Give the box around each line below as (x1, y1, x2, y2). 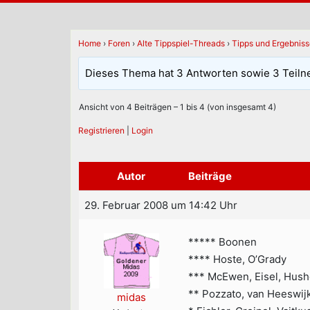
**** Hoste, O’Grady (188, 252, 286, 266)
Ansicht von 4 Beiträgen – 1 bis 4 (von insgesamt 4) (79, 101, 276, 112)
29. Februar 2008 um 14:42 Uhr (84, 198, 237, 212)
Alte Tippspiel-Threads (137, 38, 225, 48)
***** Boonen (188, 235, 257, 248)
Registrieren (78, 125, 125, 136)
